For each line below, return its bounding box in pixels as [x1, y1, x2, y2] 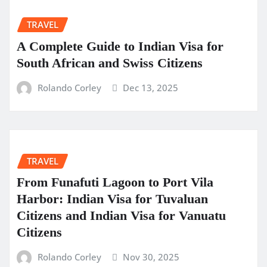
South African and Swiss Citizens [17, 55, 203, 71]
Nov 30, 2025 [123, 251, 180, 263]
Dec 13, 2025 [123, 82, 179, 94]
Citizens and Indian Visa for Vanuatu [17, 208, 226, 223]
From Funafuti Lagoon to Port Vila [17, 175, 213, 190]
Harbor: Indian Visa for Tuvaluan [17, 191, 208, 207]
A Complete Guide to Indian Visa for [17, 39, 223, 54]
